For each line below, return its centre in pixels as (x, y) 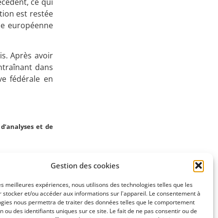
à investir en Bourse (150, 32)
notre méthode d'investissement (150, 105)
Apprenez (150, 17)
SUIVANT (21, 179)
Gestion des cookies (85, 165)
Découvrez (150, 90)
